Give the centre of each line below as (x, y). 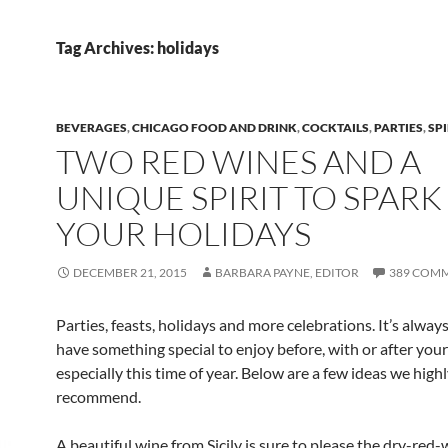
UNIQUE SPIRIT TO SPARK (249, 197)
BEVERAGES (91, 127)
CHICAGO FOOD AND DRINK (214, 127)
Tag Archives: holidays (137, 47)
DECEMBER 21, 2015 (130, 272)
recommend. (98, 396)
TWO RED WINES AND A (238, 161)
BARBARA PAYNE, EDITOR (287, 272)
